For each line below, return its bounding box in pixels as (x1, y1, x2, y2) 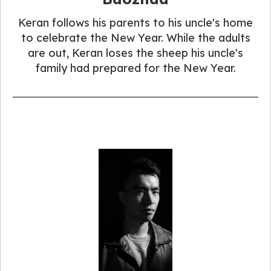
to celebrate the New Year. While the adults (21, 31, 250, 45)
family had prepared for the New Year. (35, 61, 236, 76)
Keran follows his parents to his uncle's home (18, 16, 253, 30)
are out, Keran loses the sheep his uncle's (28, 46, 243, 60)
